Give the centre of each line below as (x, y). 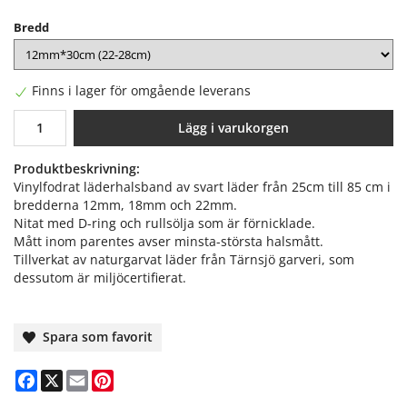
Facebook (65, 376)
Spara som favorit (94, 336)
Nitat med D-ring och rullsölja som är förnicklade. (164, 223)
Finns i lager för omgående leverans (141, 91)
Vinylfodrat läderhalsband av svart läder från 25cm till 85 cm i (202, 186)
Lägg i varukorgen (233, 127)
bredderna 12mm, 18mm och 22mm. (125, 204)
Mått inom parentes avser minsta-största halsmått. (169, 241)
